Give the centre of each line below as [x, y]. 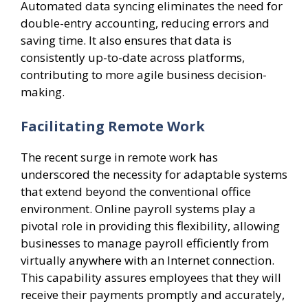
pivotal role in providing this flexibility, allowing [150, 225]
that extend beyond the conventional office [136, 191]
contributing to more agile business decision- [144, 75]
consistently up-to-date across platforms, [133, 58]
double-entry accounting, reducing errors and [145, 23]
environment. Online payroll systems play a [138, 208]
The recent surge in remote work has [119, 157]
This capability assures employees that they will [151, 277]
